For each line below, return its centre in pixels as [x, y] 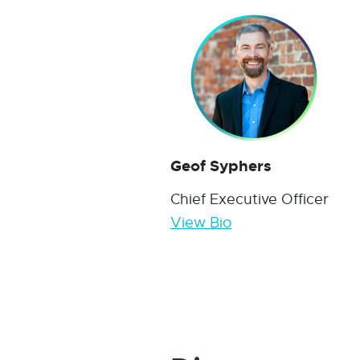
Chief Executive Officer [250, 199]
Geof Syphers [221, 166]
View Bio [201, 222]
